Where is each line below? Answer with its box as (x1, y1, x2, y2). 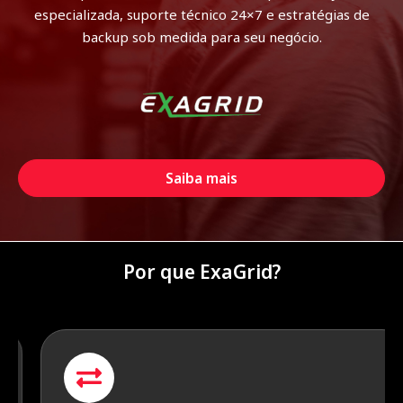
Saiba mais (166, 168, 237, 189)
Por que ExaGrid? (122, 259, 281, 285)
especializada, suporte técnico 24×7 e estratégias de (33, 4, 370, 23)
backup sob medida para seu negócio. (81, 27, 322, 46)
